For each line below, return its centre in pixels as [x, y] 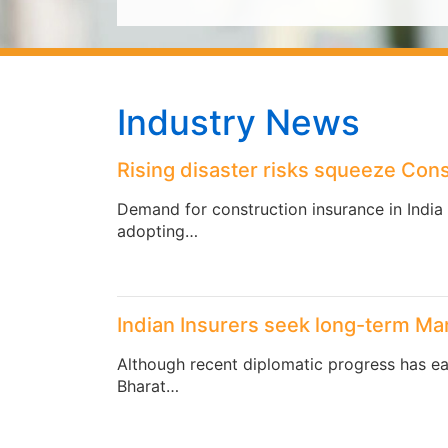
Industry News [238, 122]
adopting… [157, 231]
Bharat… [148, 386]
